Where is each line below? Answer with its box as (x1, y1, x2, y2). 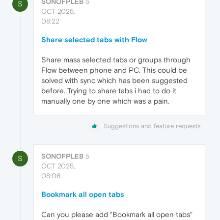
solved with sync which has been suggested (41, 76, 188, 84)
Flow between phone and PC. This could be (41, 65, 187, 74)
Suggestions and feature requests (104, 122, 200, 130)
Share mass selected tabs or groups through (41, 55, 191, 64)
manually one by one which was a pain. (41, 96, 169, 105)
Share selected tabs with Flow (41, 35, 147, 44)
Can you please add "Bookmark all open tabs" (41, 210, 192, 219)
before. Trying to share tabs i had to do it (41, 86, 176, 95)
